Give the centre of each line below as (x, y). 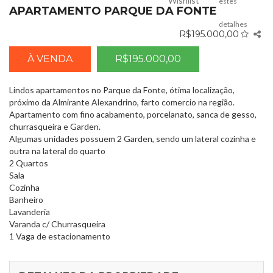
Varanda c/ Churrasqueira (57, 224)
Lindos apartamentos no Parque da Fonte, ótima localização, (122, 90)
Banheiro (26, 200)
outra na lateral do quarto (57, 151)
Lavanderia (30, 212)
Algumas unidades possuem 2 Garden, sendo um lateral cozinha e (133, 139)
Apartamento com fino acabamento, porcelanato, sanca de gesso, (133, 115)
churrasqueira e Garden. (55, 127)
